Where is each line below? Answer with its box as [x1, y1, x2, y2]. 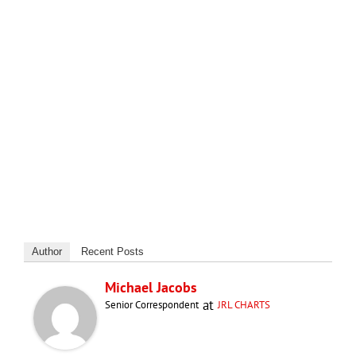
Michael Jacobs [105, 277, 197, 296]
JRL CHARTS [218, 297, 270, 311]
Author [32, 245, 62, 257]
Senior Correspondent [105, 297, 199, 311]
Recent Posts [81, 245, 144, 257]
